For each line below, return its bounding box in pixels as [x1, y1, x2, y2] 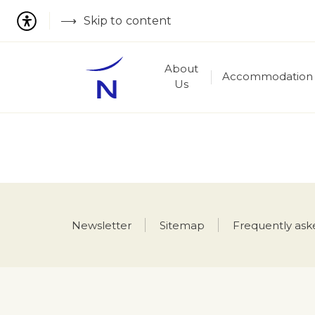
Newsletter [72, 218, 131, 232]
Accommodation [221, 70, 313, 83]
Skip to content [84, 13, 172, 27]
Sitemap [160, 218, 205, 232]
